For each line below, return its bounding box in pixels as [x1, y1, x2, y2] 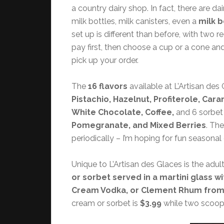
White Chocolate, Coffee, [71, 107, 176, 117]
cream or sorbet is [71, 198, 140, 208]
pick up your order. [71, 55, 138, 65]
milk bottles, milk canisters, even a [71, 16, 198, 26]
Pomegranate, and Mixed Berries [71, 120, 206, 130]
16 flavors [88, 81, 127, 91]
